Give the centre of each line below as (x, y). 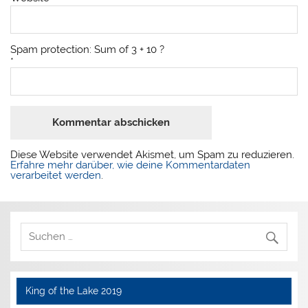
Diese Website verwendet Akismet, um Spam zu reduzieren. (153, 154)
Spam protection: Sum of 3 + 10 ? (88, 49)
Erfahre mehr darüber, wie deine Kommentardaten (131, 165)
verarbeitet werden (56, 175)
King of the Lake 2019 (73, 290)
